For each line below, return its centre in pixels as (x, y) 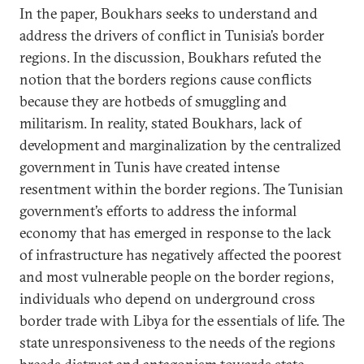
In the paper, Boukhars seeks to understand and (169, 13)
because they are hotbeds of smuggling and (153, 101)
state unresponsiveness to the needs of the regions (178, 342)
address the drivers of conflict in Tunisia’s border (172, 35)
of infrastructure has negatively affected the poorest (180, 254)
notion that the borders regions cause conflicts (166, 79)
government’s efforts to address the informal (158, 210)
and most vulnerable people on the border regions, (177, 276)
